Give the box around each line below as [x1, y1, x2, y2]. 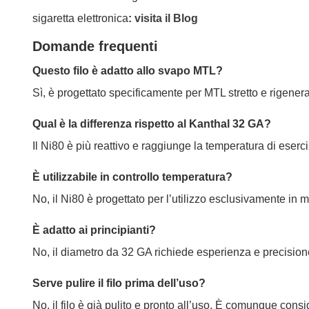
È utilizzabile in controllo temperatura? [32, 170, 232, 183]
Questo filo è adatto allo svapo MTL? [32, 65, 223, 77]
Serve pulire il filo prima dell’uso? [32, 277, 206, 289]
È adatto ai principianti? [32, 223, 156, 236]
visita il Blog [134, 12, 198, 24]
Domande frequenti [32, 39, 158, 54]
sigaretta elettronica [32, 12, 128, 24]
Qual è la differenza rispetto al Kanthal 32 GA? [32, 118, 271, 130]
